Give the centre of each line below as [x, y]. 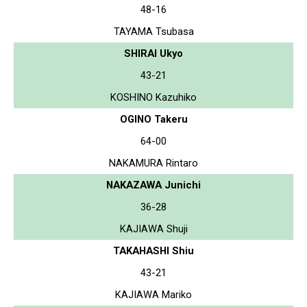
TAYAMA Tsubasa [153, 31]
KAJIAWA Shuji [153, 229]
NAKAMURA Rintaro [153, 163]
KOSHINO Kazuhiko [153, 97]
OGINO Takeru [153, 119]
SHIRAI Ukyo [153, 53]
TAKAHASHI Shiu [153, 250]
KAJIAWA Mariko [153, 294]
